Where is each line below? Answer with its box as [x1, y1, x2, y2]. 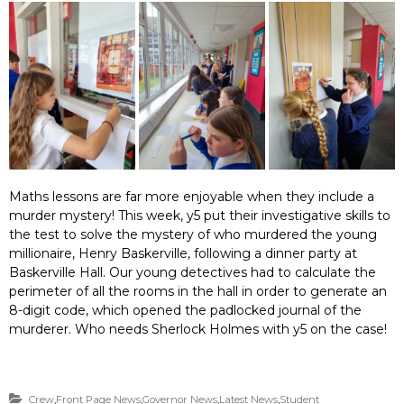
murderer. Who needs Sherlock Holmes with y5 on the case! [9, 321, 387, 338]
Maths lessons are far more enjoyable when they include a [9, 188, 374, 206]
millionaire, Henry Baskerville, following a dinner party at [9, 245, 357, 262]
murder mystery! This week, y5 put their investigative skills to [9, 207, 390, 225]
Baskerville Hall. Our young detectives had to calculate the [9, 264, 376, 281]
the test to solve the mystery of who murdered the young [9, 226, 377, 243]
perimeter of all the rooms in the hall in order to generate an [9, 283, 387, 300]
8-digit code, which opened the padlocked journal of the [9, 302, 362, 319]
